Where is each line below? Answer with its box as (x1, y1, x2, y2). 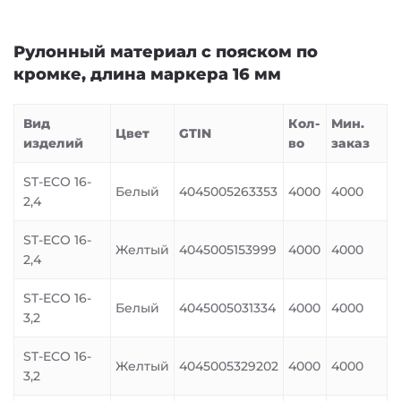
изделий (23, 135, 83, 151)
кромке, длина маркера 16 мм (13, 64, 281, 84)
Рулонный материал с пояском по (13, 42, 318, 62)
